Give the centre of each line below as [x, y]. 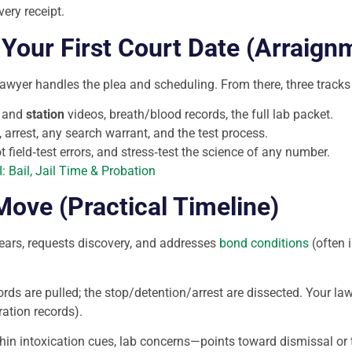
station [45, 114]
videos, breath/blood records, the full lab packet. [199, 114]
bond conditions [264, 244]
